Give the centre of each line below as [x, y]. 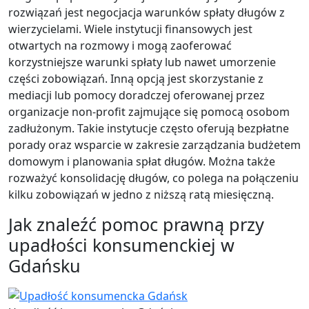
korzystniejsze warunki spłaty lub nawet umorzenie [142, 62]
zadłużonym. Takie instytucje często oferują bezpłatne [149, 128]
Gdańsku [44, 265]
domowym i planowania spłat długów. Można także [142, 161]
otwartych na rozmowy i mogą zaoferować [120, 45]
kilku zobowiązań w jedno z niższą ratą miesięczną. [141, 194]
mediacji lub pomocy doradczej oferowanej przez [137, 95]
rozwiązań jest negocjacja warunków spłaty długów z [147, 12]
